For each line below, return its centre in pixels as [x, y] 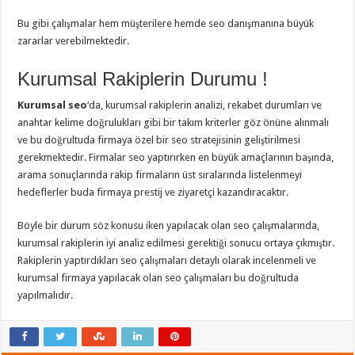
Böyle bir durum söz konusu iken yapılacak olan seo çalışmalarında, [169, 226]
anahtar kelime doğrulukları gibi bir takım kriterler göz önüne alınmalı [174, 123]
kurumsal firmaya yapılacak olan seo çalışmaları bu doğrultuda [158, 278]
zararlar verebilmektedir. [74, 41]
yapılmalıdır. [46, 296]
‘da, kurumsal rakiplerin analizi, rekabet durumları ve [205, 105]
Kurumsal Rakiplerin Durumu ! [143, 79]
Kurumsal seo [53, 105]
